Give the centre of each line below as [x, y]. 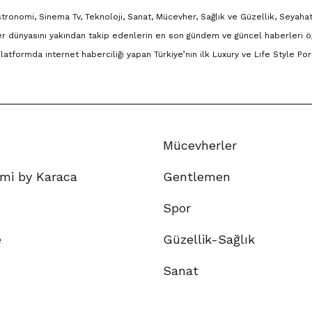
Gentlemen [197, 176]
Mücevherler [200, 145]
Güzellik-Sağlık [209, 239]
